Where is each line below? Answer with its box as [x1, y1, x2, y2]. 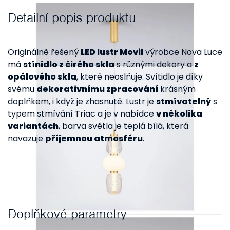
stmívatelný [156, 95, 211, 107]
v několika [156, 108, 202, 120]
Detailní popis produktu [8, 9, 136, 26]
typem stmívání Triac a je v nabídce [8, 108, 156, 120]
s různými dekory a [114, 59, 194, 70]
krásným [158, 83, 196, 95]
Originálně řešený [8, 46, 81, 58]
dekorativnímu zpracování [36, 83, 158, 95]
